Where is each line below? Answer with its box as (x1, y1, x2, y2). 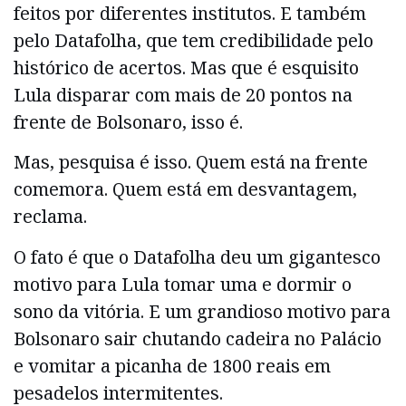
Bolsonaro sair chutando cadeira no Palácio (14, 325, 382, 351)
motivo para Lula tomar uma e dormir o (14, 271, 352, 296)
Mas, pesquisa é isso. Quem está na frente (14, 150, 368, 175)
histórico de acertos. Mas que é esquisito (14, 55, 359, 81)
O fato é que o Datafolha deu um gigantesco (14, 244, 381, 269)
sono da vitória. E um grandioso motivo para (14, 298, 391, 324)
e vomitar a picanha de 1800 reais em (14, 353, 331, 378)
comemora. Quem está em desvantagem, (14, 177, 357, 202)
